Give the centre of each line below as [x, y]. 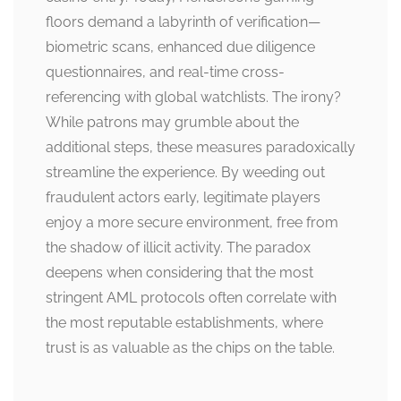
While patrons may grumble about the [172, 123]
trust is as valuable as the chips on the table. [190, 348]
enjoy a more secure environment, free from [192, 223]
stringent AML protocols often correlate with [191, 298]
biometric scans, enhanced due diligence [180, 47]
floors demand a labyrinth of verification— [183, 22]
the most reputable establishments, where [184, 323]
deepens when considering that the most [179, 273]
